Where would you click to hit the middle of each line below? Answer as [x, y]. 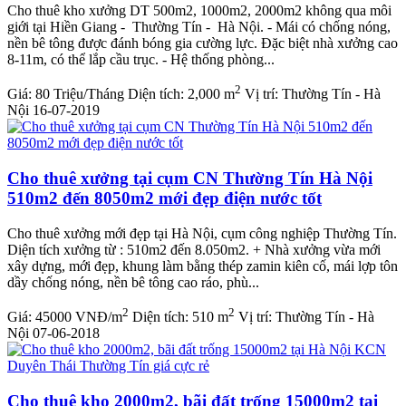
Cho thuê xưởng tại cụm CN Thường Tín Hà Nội [190, 179]
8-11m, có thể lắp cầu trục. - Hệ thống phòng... [141, 60]
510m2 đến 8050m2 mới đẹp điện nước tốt [164, 198]
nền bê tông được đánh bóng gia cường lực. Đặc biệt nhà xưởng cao [203, 43]
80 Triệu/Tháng [80, 94]
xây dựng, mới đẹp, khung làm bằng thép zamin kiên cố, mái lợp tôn [203, 266]
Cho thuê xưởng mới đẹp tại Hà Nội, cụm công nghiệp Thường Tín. [202, 233]
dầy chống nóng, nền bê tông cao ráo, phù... [133, 282]
